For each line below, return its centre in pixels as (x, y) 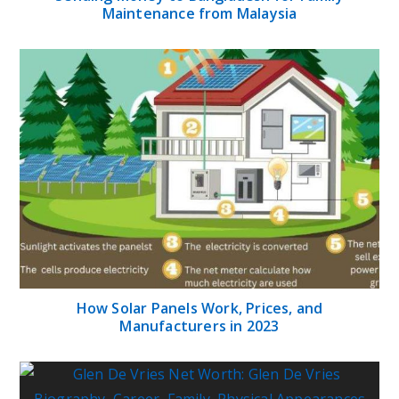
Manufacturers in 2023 (199, 326)
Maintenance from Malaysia (199, 13)
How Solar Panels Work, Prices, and (199, 308)
